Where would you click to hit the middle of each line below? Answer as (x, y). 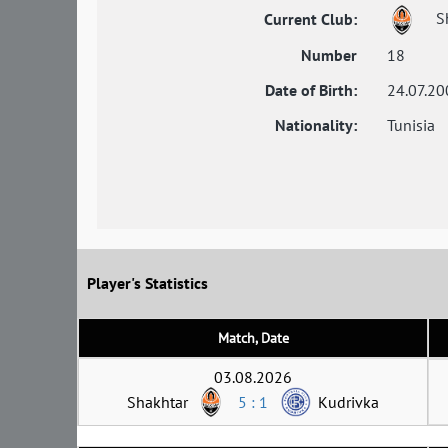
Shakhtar (157, 401)
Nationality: (316, 124)
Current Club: (310, 18)
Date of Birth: (311, 89)
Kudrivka (348, 401)
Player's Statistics (147, 283)
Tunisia (411, 124)
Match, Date (253, 337)
